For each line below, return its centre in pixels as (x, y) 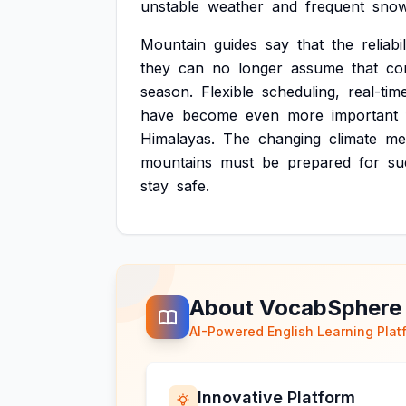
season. (167, 92)
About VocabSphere (295, 308)
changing (290, 139)
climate (353, 139)
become (210, 115)
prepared (319, 162)
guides (236, 44)
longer (261, 68)
